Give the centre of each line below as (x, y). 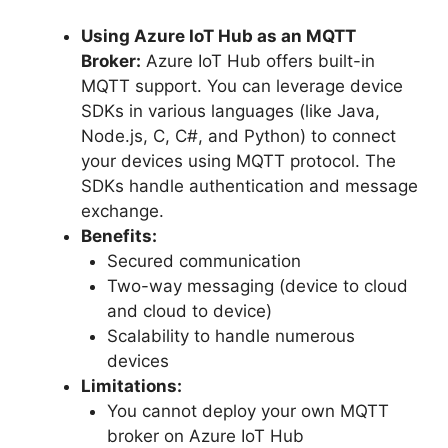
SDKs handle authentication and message (249, 186)
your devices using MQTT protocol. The (238, 161)
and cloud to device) (189, 311)
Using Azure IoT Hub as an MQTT (218, 36)
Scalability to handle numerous (230, 336)
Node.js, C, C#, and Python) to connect (238, 136)
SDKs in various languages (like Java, (230, 111)
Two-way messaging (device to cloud (257, 286)
